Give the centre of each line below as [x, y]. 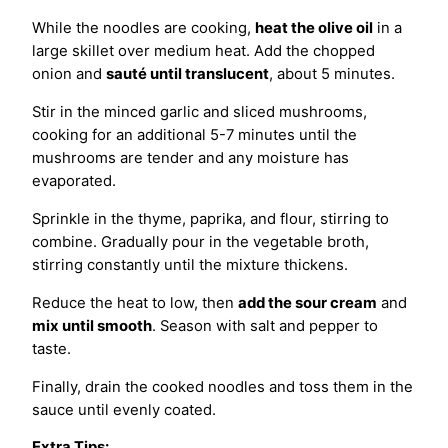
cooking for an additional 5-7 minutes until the [194, 135]
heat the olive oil [314, 28]
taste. [51, 348]
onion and [69, 74]
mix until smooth [92, 325]
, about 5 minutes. [332, 74]
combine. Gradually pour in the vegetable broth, [200, 241]
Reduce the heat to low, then [135, 302]
